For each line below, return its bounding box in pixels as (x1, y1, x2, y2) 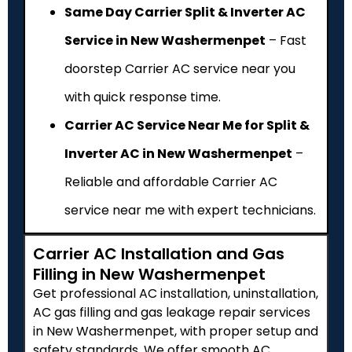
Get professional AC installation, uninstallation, (33, 284, 318, 302)
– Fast (266, 31, 306, 49)
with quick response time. (64, 87, 221, 106)
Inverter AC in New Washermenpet (64, 144, 292, 163)
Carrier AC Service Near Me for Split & (64, 115, 310, 134)
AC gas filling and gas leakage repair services (33, 302, 310, 321)
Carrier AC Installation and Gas (33, 242, 284, 265)
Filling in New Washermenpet (33, 262, 266, 285)
